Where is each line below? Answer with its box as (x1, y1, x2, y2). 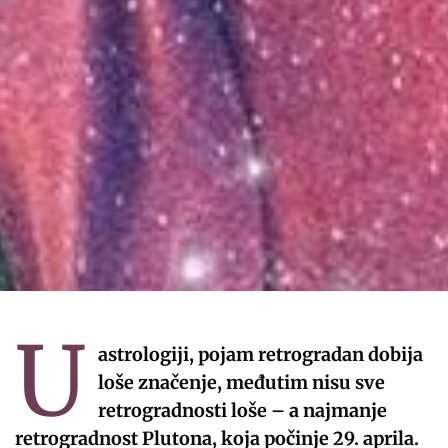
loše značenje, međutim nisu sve (97, 370, 385, 394)
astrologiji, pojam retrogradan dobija (97, 342, 423, 366)
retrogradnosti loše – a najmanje (97, 398, 387, 422)
